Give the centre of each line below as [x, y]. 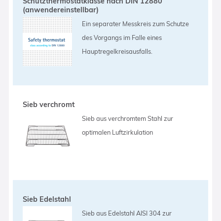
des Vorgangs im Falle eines [122, 37]
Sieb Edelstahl [47, 199]
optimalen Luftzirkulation [118, 132]
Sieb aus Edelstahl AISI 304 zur [127, 213]
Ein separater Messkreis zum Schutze [136, 23]
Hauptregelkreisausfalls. [117, 51]
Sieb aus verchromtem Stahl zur [128, 118]
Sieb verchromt [49, 104]
